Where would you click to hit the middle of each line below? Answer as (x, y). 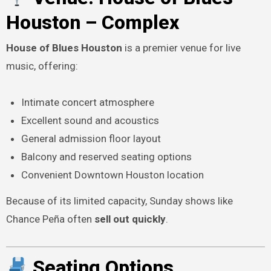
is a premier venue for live (181, 48)
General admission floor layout (91, 139)
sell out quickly (130, 219)
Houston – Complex (92, 22)
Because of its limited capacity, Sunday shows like (119, 201)
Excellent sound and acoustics (90, 121)
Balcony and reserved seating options (107, 157)
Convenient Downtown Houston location (113, 175)
